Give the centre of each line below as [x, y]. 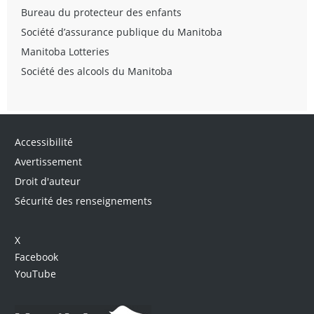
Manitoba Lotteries [65, 51]
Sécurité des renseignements [83, 200]
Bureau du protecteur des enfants [101, 12]
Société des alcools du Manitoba [97, 71]
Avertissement [48, 161]
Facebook [36, 257]
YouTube [35, 273]
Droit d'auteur [47, 181]
